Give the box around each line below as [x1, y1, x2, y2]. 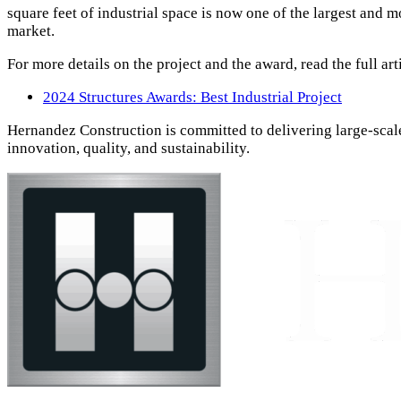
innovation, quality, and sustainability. [7, 140, 250, 158]
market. [7, 22, 55, 40]
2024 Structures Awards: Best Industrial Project [43, 89, 342, 107]
